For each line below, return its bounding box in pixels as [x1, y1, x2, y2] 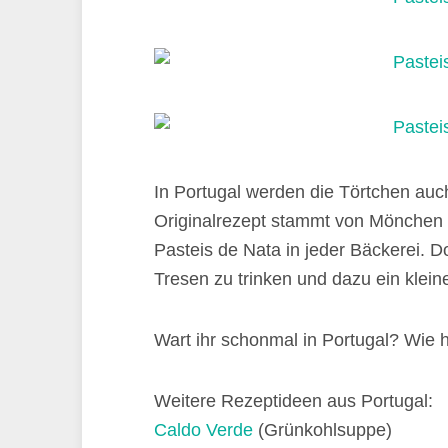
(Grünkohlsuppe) [253, 420, 392, 440]
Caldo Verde [154, 420, 253, 440]
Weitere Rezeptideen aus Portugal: [154, 391, 433, 411]
